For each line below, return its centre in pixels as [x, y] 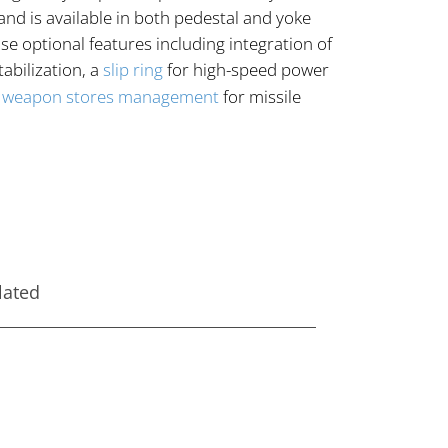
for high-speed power [246, 69]
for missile [260, 96]
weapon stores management [110, 96]
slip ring [133, 69]
